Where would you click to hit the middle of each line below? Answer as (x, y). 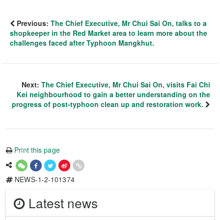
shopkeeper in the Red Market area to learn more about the (109, 33)
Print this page (37, 150)
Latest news (61, 202)
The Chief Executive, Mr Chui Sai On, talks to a (129, 23)
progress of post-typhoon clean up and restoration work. (108, 104)
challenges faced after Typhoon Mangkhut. (82, 43)
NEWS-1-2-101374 (44, 179)
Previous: (33, 23)
